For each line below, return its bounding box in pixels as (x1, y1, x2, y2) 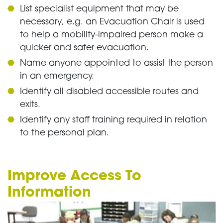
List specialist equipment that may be (20, 5, 179, 14)
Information (7, 186, 96, 201)
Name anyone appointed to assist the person (20, 59, 213, 68)
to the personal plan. (20, 129, 109, 138)
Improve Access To (7, 170, 141, 184)
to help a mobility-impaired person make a (20, 31, 203, 40)
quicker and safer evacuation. (20, 44, 151, 53)
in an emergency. (20, 72, 94, 81)
